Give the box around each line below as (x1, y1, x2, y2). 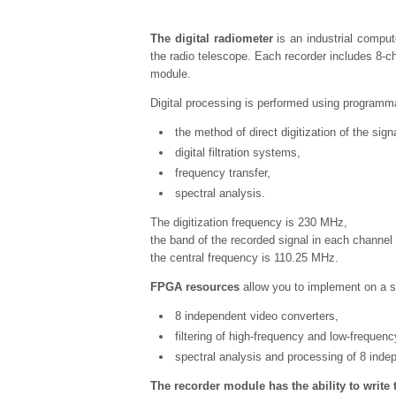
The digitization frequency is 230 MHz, (150, 216, 347, 229)
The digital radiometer (150, 32, 273, 45)
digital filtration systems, (175, 146, 301, 159)
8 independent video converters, (175, 309, 339, 323)
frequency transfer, (175, 166, 270, 179)
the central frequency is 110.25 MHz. (150, 251, 339, 264)
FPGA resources (150, 280, 240, 293)
